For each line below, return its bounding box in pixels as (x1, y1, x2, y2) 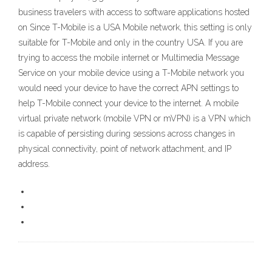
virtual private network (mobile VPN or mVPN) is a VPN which (18, 114, 251, 124)
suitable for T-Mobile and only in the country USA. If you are (18, 38, 243, 48)
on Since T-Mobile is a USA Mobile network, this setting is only (18, 22, 252, 33)
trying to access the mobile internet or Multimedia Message (18, 53, 239, 63)
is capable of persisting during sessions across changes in (18, 129, 235, 139)
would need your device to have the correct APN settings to (18, 83, 239, 93)
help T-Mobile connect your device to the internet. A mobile (18, 98, 239, 109)
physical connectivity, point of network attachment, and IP (18, 144, 231, 154)
